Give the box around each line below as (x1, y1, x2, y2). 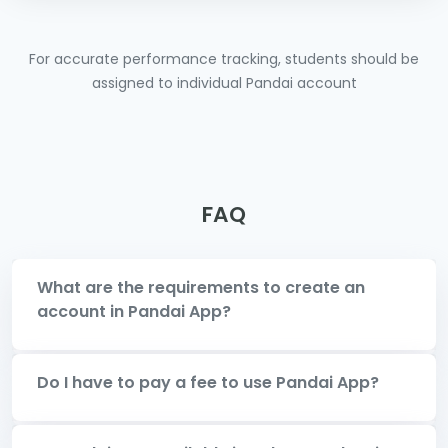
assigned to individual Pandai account (91, 72, 357, 93)
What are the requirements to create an (37, 275, 365, 299)
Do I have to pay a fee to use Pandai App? (37, 370, 379, 394)
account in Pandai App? (37, 299, 231, 323)
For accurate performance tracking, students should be (29, 48, 419, 69)
